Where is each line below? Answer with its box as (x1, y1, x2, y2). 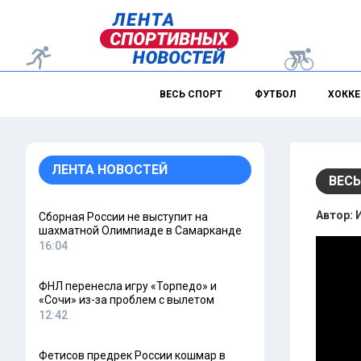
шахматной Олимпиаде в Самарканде (39, 224, 242, 237)
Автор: (316, 209, 355, 222)
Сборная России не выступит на (39, 210, 208, 223)
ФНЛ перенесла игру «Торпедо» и (39, 280, 217, 293)
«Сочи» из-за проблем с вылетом (39, 293, 214, 306)
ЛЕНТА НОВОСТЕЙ (52, 162, 168, 177)
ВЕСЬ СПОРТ (159, 89, 222, 100)
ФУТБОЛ (254, 89, 296, 100)
